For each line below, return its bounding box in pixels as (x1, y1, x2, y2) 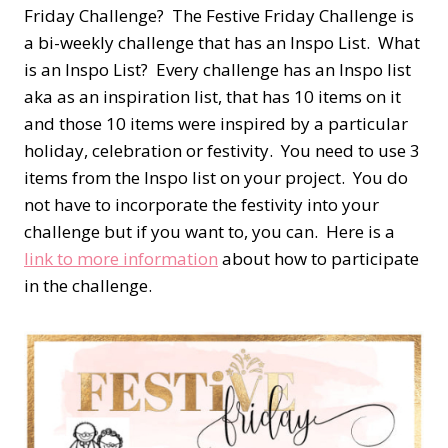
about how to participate (218, 247, 419, 271)
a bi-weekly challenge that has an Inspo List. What (24, 31, 420, 55)
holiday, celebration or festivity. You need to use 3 (24, 139, 420, 163)
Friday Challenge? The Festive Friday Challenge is (24, 4, 414, 28)
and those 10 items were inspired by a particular (24, 112, 408, 136)
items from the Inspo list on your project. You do (24, 166, 408, 190)
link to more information (24, 247, 218, 271)
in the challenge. (24, 274, 152, 298)
